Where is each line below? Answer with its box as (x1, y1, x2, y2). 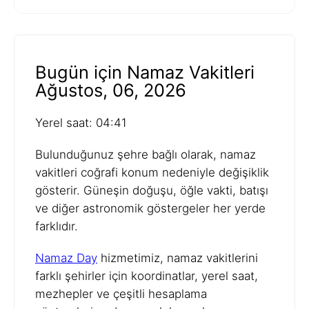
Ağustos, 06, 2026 (35, 79, 186, 101)
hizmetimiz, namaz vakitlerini (97, 251, 258, 266)
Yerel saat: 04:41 (35, 116, 127, 130)
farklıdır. (35, 219, 78, 234)
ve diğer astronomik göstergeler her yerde (35, 201, 266, 216)
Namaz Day (35, 251, 97, 266)
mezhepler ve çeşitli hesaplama (35, 287, 207, 301)
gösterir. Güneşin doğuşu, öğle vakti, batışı (35, 183, 268, 198)
